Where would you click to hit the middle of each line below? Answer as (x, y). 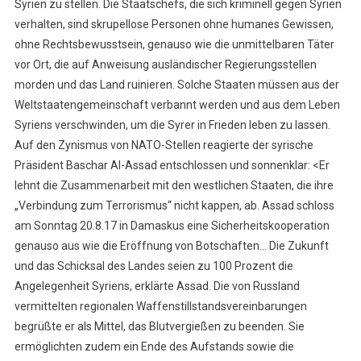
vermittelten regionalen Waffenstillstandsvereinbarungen (160, 307)
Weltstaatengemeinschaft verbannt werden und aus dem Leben (177, 105)
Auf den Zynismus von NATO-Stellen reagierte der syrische (164, 145)
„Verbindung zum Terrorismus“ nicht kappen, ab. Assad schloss (174, 206)
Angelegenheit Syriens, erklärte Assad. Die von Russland (157, 286)
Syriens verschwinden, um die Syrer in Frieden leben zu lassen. (172, 125)
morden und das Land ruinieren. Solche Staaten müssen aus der (176, 85)
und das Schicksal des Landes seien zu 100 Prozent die (154, 266)
